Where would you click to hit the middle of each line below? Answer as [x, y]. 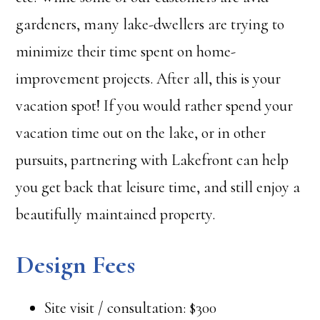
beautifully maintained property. [116, 214]
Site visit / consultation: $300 [131, 307]
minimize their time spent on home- [126, 51]
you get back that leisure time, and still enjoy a [158, 187]
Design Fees [76, 264]
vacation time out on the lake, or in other [141, 132]
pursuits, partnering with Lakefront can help [152, 160]
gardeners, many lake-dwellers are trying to [150, 24]
